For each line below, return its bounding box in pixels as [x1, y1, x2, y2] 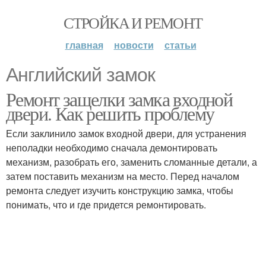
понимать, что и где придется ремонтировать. [6, 198, 206, 211]
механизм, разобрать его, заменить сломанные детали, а [6, 155, 257, 169]
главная [65, 38, 103, 52]
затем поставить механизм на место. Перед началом [6, 169, 239, 183]
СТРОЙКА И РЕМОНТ [64, 12, 202, 33]
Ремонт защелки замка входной [6, 86, 233, 112]
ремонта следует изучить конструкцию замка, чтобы [6, 183, 233, 197]
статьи [164, 38, 197, 52]
